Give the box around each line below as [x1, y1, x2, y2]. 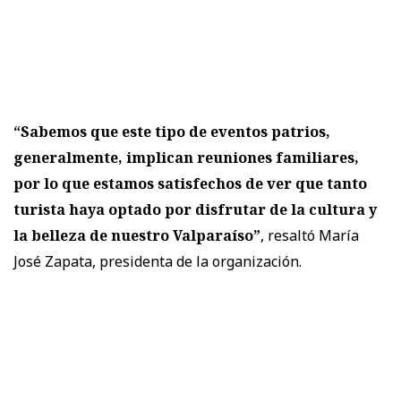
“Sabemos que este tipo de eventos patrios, [13, 121, 330, 141]
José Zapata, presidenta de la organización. [13, 251, 302, 271]
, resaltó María [260, 225, 359, 245]
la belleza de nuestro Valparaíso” [13, 225, 260, 245]
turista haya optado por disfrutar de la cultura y [13, 199, 377, 219]
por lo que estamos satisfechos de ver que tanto [13, 173, 367, 193]
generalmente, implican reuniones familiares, [13, 147, 359, 167]
